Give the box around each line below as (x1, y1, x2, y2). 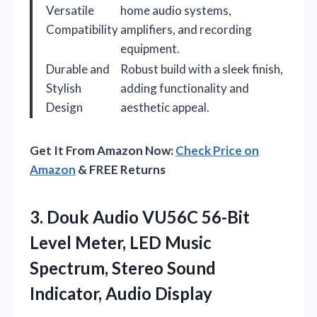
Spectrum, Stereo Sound (30, 257, 216, 278)
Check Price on (175, 142, 259, 158)
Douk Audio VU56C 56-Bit (47, 206, 250, 227)
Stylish (46, 80, 81, 96)
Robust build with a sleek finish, (120, 61, 283, 76)
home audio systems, (120, 2, 231, 18)
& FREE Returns (76, 161, 166, 177)
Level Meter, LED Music (30, 231, 212, 253)
